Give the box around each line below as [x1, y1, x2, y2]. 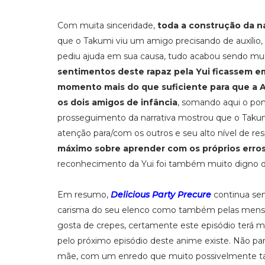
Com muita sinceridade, [57, 20, 157, 31]
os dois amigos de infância [57, 97, 177, 108]
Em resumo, [57, 189, 111, 200]
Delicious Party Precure [111, 189, 211, 200]
